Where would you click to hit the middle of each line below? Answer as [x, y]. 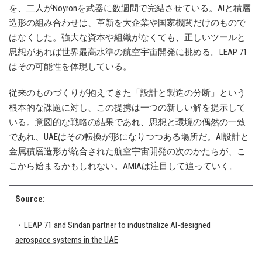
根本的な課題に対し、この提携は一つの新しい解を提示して [127, 108]
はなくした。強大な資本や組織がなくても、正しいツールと [127, 38]
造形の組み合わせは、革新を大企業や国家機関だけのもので [127, 23]
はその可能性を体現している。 [70, 67]
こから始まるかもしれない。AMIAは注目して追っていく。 [123, 166]
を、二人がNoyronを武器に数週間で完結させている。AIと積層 [130, 8]
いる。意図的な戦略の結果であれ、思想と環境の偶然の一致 [127, 123]
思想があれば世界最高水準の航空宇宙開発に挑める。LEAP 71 [128, 52]
